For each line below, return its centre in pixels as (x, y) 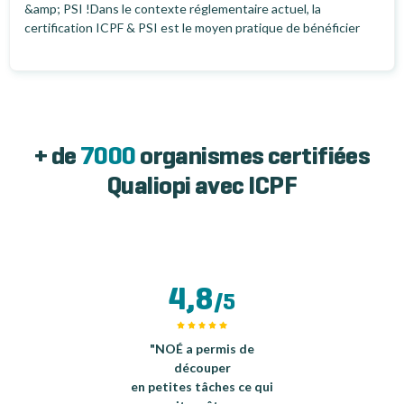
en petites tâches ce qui (202, 387)
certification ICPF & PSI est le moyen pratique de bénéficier (192, 28)
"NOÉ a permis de (202, 349)
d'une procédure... (75, 47)
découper (202, 368)
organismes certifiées (255, 158)
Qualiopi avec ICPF (202, 188)
